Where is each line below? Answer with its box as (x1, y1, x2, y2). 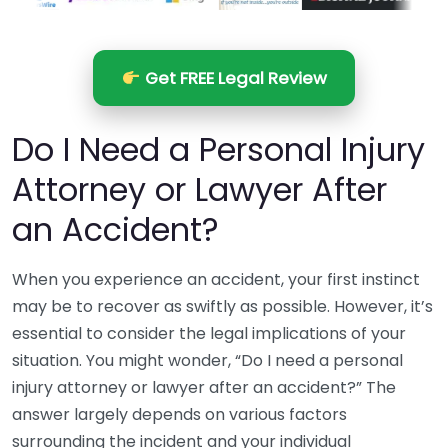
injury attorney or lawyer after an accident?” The (12, 376, 396, 399)
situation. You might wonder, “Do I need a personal (12, 349, 403, 372)
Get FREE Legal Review (140, 66, 327, 90)
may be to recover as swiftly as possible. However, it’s (12, 295, 433, 318)
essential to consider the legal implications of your (12, 322, 406, 345)
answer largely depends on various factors (12, 403, 347, 426)
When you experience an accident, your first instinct (12, 268, 420, 291)
